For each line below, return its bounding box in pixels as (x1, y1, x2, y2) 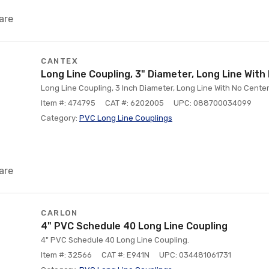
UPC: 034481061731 (159, 250, 231, 259)
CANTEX (41, 56, 78, 65)
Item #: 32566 (41, 250, 92, 259)
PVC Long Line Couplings (79, 113, 172, 122)
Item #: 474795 (41, 98, 95, 107)
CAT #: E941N (101, 250, 150, 259)
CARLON (41, 208, 77, 217)
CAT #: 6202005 (105, 98, 164, 107)
